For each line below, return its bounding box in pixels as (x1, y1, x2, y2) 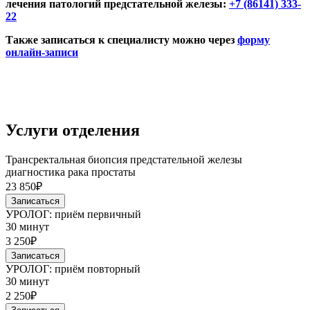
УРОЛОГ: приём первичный (6, 208, 141, 220)
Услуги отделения (6, 121, 140, 140)
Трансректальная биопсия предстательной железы (6, 153, 242, 165)
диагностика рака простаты (6, 165, 136, 178)
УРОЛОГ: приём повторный (6, 262, 140, 275)
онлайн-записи (6, 46, 78, 59)
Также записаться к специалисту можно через (6, 34, 237, 46)
